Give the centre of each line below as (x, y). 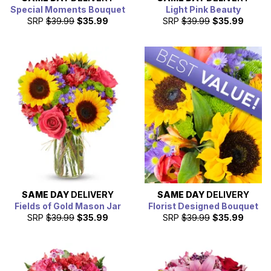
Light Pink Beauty (203, 9)
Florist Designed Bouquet (203, 206)
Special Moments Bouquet (68, 9)
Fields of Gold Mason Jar (68, 206)
